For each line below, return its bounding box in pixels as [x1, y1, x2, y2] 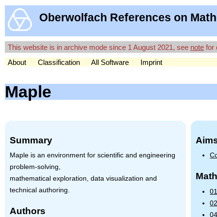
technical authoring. [9, 186, 70, 194]
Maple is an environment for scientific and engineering [9, 152, 175, 159]
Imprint [140, 58, 162, 66]
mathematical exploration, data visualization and [9, 175, 157, 183]
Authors [9, 205, 46, 216]
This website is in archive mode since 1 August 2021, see [8, 43, 190, 51]
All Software [91, 58, 129, 66]
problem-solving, [9, 163, 61, 171]
